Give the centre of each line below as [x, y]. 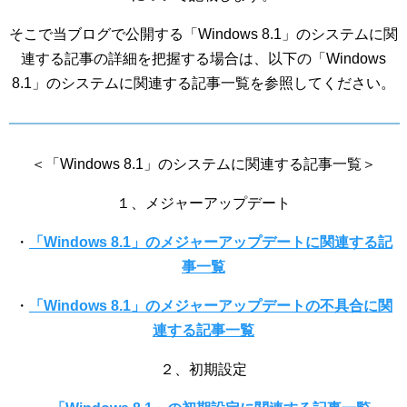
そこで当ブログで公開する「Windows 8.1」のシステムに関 [203, 34]
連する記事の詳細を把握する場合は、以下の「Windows [203, 59]
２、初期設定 [203, 369]
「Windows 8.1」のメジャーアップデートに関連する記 [211, 242]
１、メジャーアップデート [203, 203]
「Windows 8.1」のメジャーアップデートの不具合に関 [211, 306]
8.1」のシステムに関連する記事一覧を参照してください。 [203, 83]
